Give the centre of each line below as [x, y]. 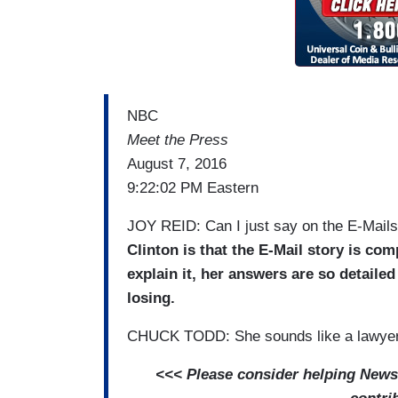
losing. [151, 298]
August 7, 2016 [177, 163]
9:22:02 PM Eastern [193, 187]
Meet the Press [178, 139]
